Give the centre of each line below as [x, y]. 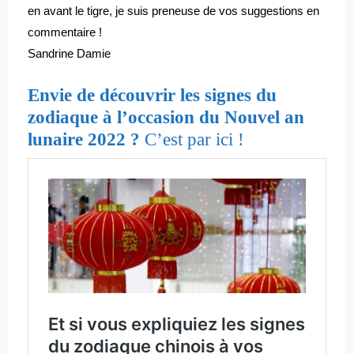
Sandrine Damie [69, 53]
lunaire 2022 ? [84, 139]
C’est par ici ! [192, 139]
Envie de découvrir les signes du [152, 94]
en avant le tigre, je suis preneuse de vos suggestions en [173, 10]
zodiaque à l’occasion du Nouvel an [166, 117]
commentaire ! [65, 32]
